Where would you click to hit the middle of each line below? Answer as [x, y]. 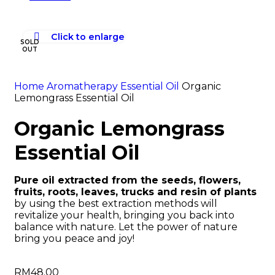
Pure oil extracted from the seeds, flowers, [127, 180]
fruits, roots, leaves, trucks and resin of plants [135, 192]
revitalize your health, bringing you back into [124, 215]
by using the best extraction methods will [116, 204]
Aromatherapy [83, 86]
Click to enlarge [87, 37]
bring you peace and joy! [74, 239]
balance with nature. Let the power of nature [126, 227]
